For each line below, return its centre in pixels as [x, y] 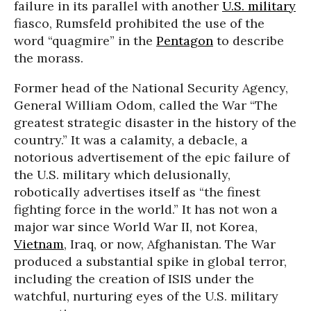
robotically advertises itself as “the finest [137, 192]
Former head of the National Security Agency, [151, 88]
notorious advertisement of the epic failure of [152, 157]
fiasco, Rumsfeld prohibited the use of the [139, 23]
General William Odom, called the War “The [146, 105]
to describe [249, 41]
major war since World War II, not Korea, [136, 227]
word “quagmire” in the [85, 41]
